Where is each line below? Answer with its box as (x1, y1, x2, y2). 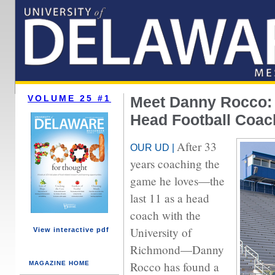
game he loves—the (130, 173, 225, 188)
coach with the (130, 207, 201, 223)
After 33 (177, 139, 217, 154)
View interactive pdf (33, 226, 109, 233)
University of (130, 225, 192, 240)
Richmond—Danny (130, 242, 224, 257)
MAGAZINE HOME (29, 260, 90, 266)
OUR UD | (130, 142, 177, 153)
